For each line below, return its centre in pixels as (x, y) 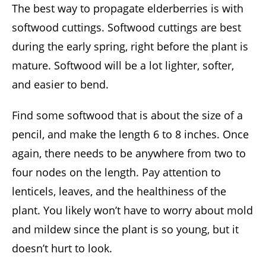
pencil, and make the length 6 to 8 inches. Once (130, 134)
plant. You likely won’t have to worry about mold (132, 210)
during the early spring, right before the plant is (130, 47)
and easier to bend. (60, 85)
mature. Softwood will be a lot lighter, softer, (123, 66)
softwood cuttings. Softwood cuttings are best (126, 28)
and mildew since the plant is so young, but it (125, 229)
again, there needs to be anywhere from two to (129, 153)
